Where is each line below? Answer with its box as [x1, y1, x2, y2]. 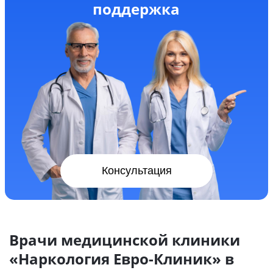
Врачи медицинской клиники [9, 230, 240, 250]
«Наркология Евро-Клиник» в [9, 249, 234, 269]
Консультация [101, 165, 172, 177]
